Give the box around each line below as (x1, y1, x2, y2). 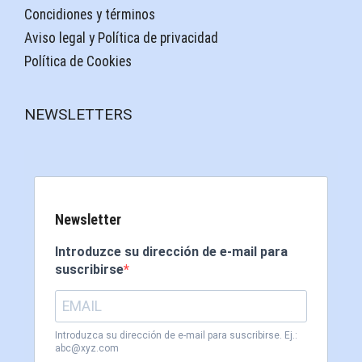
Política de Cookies (24, 53, 132, 70)
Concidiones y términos (24, 6, 155, 23)
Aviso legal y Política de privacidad (24, 29, 218, 46)
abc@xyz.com (55, 343, 119, 355)
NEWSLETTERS (24, 105, 132, 124)
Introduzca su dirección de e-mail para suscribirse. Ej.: (55, 330, 297, 342)
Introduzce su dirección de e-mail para (55, 244, 288, 260)
